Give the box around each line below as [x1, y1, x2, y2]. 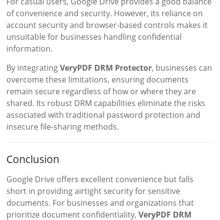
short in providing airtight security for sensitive [6, 186, 181, 197]
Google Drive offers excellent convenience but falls [6, 174, 194, 185]
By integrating [6, 62, 60, 74]
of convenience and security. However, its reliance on [6, 8, 203, 19]
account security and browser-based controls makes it [6, 20, 208, 31]
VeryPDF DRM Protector [60, 62, 152, 74]
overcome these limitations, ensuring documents [6, 74, 189, 85]
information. [6, 43, 53, 55]
